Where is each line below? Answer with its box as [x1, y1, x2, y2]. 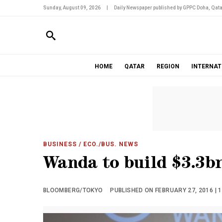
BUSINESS [43, 141, 77, 148]
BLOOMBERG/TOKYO [43, 187, 103, 194]
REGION [156, 63, 179, 70]
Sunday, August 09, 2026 [43, 5, 101, 10]
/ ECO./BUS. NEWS [76, 141, 139, 148]
